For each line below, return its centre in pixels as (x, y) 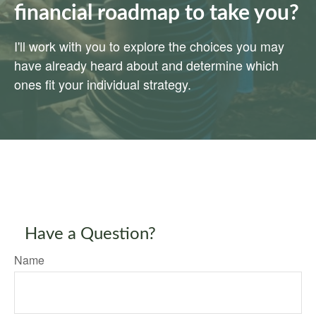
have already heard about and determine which (146, 65)
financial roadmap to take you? (157, 14)
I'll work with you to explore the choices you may (149, 46)
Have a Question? (90, 235)
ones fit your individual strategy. (103, 84)
